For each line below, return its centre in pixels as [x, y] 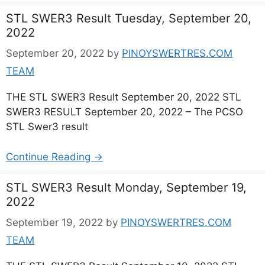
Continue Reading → [54, 156]
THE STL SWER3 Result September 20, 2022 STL [124, 97]
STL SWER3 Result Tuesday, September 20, [129, 18]
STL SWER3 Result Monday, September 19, [126, 187]
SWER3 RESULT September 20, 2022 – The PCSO [125, 112]
